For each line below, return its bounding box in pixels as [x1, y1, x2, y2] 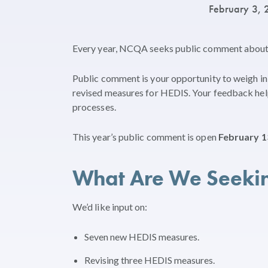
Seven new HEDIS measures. [84, 231, 199, 242]
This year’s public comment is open [72, 131, 218, 142]
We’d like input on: [72, 201, 148, 212]
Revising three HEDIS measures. [84, 254, 215, 266]
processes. [72, 101, 116, 112]
